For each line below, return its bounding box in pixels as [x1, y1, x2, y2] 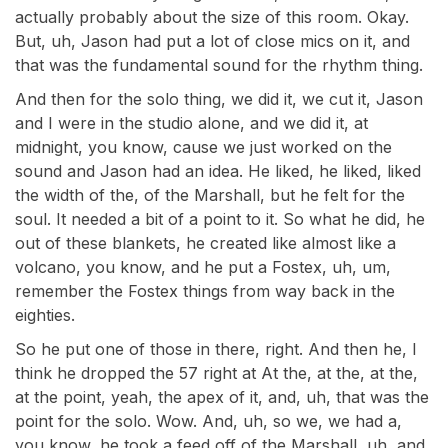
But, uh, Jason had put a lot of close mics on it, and [15, 31, 410, 51]
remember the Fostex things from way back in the [15, 281, 395, 301]
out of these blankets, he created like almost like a [15, 233, 396, 253]
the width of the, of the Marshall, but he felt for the [15, 185, 405, 205]
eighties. [15, 305, 75, 325]
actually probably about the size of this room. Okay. [15, 7, 409, 27]
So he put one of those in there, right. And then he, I [15, 339, 417, 359]
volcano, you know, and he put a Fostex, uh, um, [15, 257, 391, 277]
